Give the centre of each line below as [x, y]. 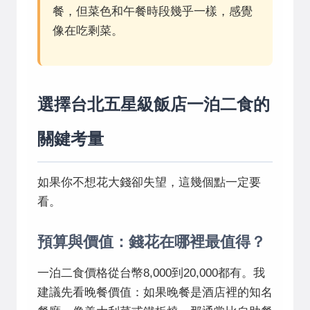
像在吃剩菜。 [88, 31]
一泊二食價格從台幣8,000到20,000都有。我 [151, 273]
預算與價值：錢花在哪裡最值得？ [152, 241]
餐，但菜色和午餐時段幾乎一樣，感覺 [153, 12]
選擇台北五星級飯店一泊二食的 [154, 104]
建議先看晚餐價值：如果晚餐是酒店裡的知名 [155, 293]
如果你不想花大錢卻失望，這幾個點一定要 [149, 183]
